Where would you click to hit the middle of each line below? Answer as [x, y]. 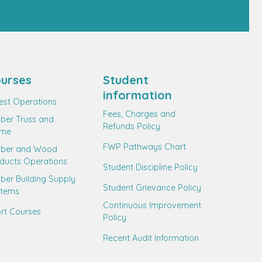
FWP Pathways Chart [144, 147]
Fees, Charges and [139, 114]
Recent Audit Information [151, 238]
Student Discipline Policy [150, 167]
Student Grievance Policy [152, 188]
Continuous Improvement [152, 205]
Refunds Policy [132, 126]
